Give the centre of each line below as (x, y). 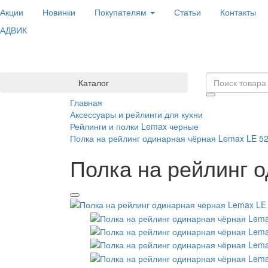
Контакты (238, 12)
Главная (86, 102)
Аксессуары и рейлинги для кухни (136, 114)
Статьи (188, 12)
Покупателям (122, 12)
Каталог (94, 83)
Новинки (59, 12)
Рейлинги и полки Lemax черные (134, 126)
